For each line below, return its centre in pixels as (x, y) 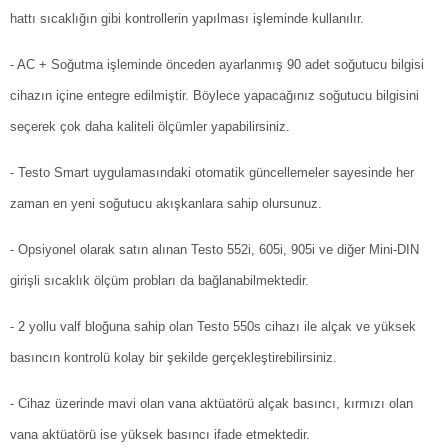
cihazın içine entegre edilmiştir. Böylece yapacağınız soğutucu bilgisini (214, 96)
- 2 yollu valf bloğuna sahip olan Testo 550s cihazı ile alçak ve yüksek (213, 327)
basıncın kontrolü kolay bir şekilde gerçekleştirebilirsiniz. (175, 358)
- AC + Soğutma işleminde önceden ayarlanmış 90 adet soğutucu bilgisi (217, 65)
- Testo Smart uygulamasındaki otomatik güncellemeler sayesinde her (212, 173)
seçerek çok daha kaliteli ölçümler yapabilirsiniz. (150, 127)
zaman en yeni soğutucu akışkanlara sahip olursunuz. (166, 204)
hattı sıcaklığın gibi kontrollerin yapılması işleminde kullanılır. (187, 19)
